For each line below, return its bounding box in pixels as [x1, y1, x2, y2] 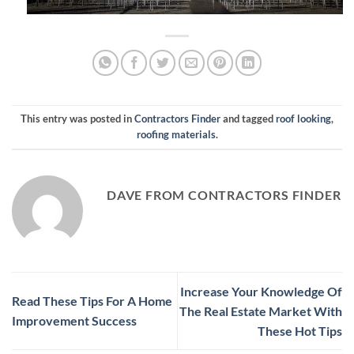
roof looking [276, 112, 331, 126]
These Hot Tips [258, 322, 342, 338]
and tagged [220, 112, 276, 126]
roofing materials [136, 128, 216, 141]
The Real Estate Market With [179, 303, 342, 318]
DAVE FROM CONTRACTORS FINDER [107, 186, 341, 202]
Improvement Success [12, 313, 137, 329]
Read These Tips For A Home [12, 293, 172, 309]
